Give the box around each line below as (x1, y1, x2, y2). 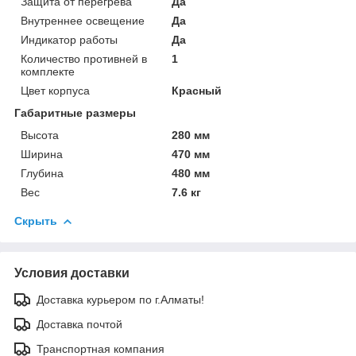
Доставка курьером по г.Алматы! (37, 292, 204, 306)
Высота (21, 128, 59, 141)
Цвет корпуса (21, 83, 90, 97)
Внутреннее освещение (21, 14, 145, 27)
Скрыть (14, 214, 57, 227)
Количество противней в (21, 52, 147, 65)
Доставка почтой (37, 317, 122, 331)
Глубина (21, 166, 64, 180)
